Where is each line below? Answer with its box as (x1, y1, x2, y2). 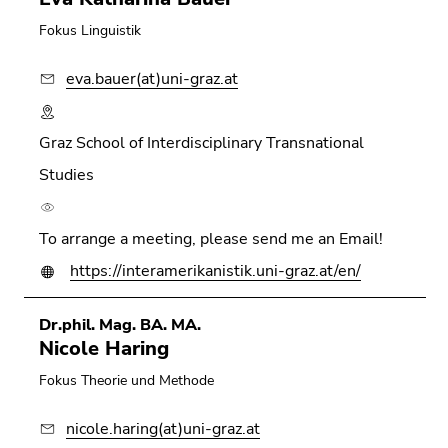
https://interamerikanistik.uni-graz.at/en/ (70, 259, 361, 282)
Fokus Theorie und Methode (39, 370, 214, 390)
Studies (39, 163, 94, 186)
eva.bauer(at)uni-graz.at (66, 67, 238, 90)
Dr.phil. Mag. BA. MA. (39, 313, 201, 336)
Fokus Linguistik (39, 20, 141, 40)
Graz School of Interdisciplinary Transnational (39, 131, 364, 154)
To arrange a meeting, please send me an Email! (39, 227, 383, 250)
